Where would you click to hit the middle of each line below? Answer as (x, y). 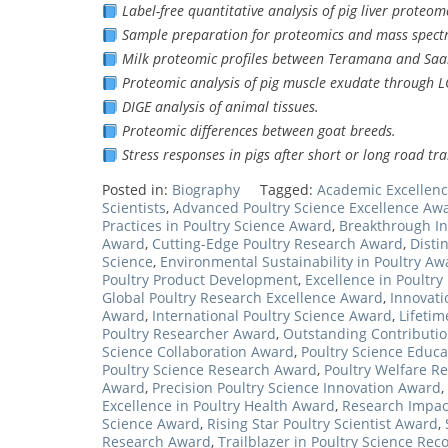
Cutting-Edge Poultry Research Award (277, 244)
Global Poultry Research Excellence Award (242, 298)
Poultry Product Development (200, 280)
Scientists (134, 208)
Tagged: (288, 190)
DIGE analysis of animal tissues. (220, 107)
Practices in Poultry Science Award (217, 226)
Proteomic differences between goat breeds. (258, 131)
